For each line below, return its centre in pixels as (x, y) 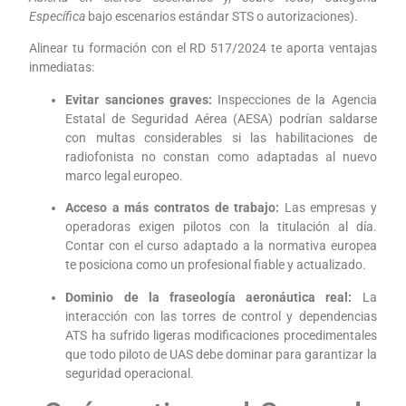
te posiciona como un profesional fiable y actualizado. (216, 265)
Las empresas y (328, 208)
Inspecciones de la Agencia (294, 99)
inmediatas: (62, 68)
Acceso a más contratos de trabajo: (173, 208)
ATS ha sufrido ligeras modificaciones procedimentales (221, 335)
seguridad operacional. (130, 373)
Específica (58, 17)
